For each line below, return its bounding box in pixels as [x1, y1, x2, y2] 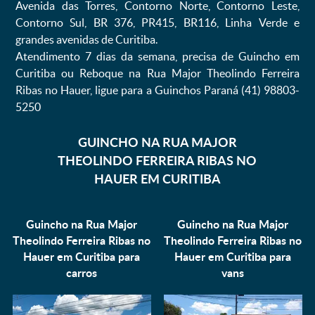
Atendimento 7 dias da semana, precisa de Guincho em [15, 50, 300, 63]
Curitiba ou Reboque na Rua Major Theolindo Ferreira [15, 67, 300, 79]
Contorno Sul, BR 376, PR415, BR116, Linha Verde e [15, 16, 300, 29]
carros [66, 264, 98, 281]
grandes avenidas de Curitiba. [15, 33, 157, 46]
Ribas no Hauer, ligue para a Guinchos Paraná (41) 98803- [15, 84, 300, 96]
